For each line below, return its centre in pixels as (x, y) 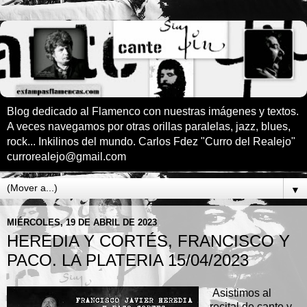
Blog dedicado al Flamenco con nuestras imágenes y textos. (153, 111)
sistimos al (245, 293)
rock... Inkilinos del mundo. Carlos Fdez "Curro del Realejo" (151, 142)
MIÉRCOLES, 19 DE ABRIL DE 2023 (82, 222)
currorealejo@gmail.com (66, 157)
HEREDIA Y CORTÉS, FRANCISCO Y (148, 241)
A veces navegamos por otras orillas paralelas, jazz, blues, (149, 126)
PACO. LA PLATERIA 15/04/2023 (128, 260)
